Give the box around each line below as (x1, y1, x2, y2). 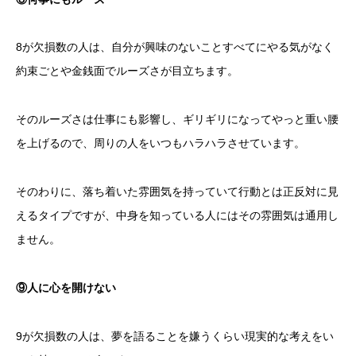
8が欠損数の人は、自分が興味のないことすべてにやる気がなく (16, 41, 334, 54)
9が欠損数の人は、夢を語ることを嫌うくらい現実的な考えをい (16, 329, 334, 342)
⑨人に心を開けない (16, 281, 116, 294)
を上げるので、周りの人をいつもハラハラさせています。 (16, 137, 305, 150)
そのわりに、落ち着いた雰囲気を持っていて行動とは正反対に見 (16, 185, 339, 199)
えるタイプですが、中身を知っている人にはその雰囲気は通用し (16, 209, 339, 222)
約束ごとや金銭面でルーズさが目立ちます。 (16, 64, 238, 78)
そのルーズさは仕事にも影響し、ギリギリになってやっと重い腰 (16, 113, 339, 126)
